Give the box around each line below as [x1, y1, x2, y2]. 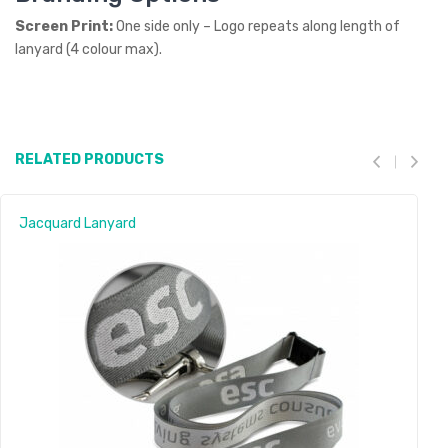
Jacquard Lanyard [19, 215, 136, 232]
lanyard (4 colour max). [15, 41, 162, 58]
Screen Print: [15, 18, 116, 35]
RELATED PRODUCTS [15, 151, 164, 168]
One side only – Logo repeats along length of [116, 18, 400, 35]
